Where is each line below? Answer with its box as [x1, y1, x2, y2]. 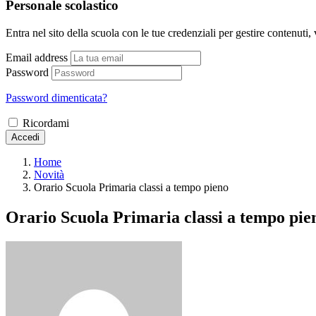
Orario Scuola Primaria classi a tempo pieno [34, 181, 229, 193]
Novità [34, 168, 64, 181]
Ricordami [23, 116, 69, 129]
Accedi [11, 131, 39, 142]
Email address [6, 51, 68, 63]
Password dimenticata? [6, 91, 107, 104]
